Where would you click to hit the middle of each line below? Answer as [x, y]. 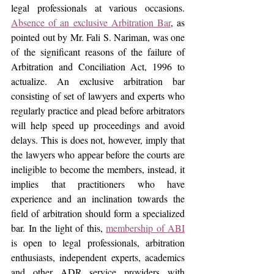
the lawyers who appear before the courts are [98, 154]
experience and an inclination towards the [98, 198]
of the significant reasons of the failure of [98, 52]
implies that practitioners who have [98, 184]
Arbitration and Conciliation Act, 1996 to [98, 66]
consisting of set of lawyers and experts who [98, 96]
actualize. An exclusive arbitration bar [98, 81]
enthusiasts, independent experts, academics [98, 257]
